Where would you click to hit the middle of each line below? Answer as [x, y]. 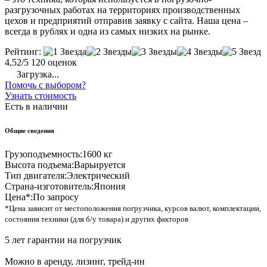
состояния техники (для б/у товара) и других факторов [97, 219]
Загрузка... [37, 74]
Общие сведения [30, 131]
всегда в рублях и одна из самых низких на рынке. [108, 32]
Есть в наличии [36, 107]
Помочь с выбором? [45, 85]
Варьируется [100, 165]
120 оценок [54, 63]
